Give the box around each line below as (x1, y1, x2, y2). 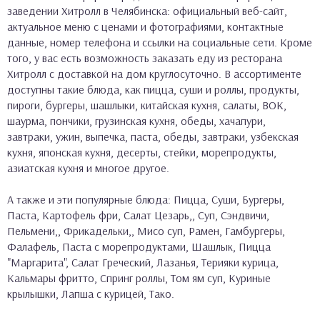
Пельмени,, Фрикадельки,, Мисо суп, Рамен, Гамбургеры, (7, 223, 285, 238)
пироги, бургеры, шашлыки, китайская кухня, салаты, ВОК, (7, 97, 286, 112)
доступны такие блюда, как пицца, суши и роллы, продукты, (7, 81, 299, 96)
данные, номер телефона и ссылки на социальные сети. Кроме (7, 34, 312, 49)
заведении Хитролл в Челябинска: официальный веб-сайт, (7, 3, 287, 18)
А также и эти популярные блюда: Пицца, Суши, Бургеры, (7, 191, 284, 206)
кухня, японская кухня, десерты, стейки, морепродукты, (7, 144, 276, 159)
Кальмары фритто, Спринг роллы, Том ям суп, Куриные (7, 270, 271, 285)
